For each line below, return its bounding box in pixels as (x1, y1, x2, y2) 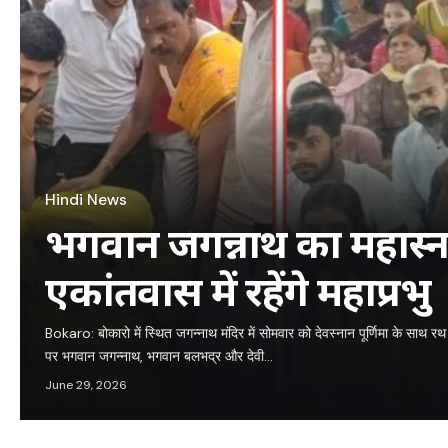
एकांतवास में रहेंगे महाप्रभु (45, 263, 431, 319)
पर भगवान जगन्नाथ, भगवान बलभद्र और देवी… (45, 347, 273, 366)
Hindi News (45, 190, 127, 211)
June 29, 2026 (45, 377, 127, 394)
